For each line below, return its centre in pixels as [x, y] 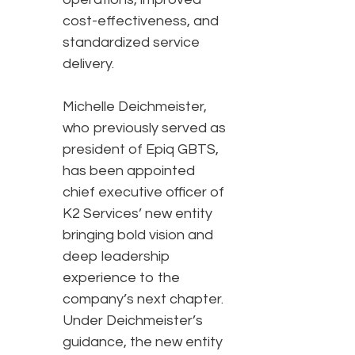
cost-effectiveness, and [141, 21]
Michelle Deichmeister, [135, 107]
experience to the [121, 278]
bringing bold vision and [138, 235]
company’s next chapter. [143, 300]
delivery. [88, 64]
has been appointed [129, 171]
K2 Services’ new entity [137, 214]
